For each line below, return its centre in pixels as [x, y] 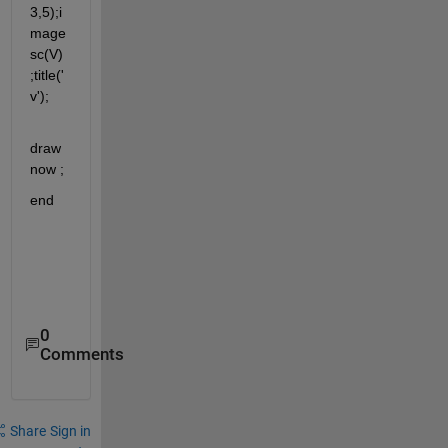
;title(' [46, 75]
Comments [81, 355]
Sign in [70, 431]
